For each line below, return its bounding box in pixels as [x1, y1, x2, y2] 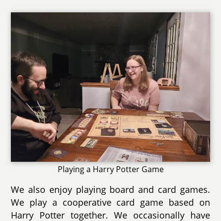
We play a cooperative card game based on [11, 196, 210, 208]
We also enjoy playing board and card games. [11, 183, 210, 195]
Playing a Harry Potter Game [57, 163, 164, 175]
